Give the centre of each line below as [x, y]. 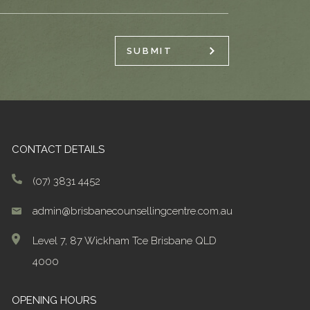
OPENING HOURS [54, 300]
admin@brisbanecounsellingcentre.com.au [132, 211]
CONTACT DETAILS [58, 149]
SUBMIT [149, 51]
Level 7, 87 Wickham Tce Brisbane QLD [124, 240]
